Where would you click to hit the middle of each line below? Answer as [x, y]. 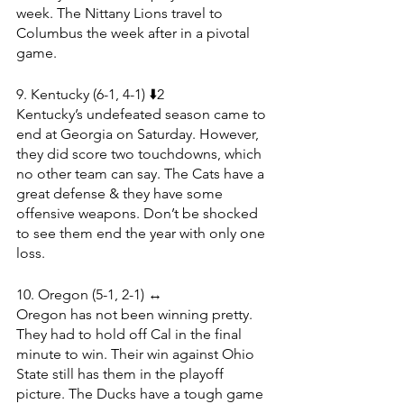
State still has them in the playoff [122, 373]
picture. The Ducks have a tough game [142, 393]
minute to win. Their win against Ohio [137, 353]
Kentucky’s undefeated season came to [143, 114]
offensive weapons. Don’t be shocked [139, 213]
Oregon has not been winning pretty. [136, 314]
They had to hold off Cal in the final [131, 334]
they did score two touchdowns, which [141, 153]
